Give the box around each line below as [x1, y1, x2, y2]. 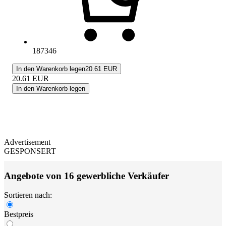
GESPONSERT [4, 146, 56, 155]
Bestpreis [4, 210, 33, 219]
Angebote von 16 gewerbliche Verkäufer [4, 170, 169, 181]
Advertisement [4, 137, 50, 146]
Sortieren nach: [4, 191, 52, 200]
